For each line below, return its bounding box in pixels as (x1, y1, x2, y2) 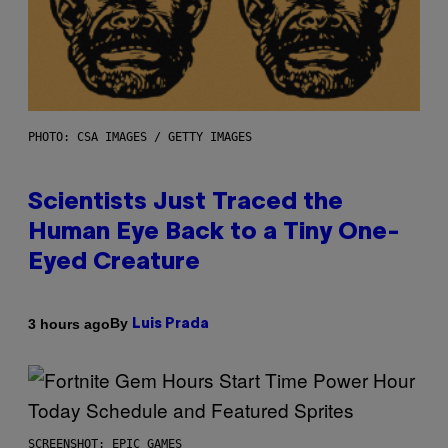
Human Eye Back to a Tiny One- (28, 222, 400, 245)
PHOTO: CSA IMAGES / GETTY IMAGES (28, 130, 252, 145)
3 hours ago (28, 315, 110, 332)
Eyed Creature (28, 252, 200, 275)
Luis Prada (132, 318, 209, 332)
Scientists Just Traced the (28, 192, 343, 215)
